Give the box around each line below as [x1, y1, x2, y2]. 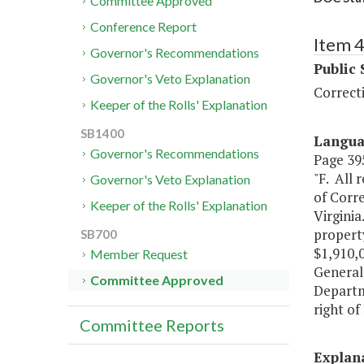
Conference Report [90, 19, 197, 35]
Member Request [90, 246, 188, 262]
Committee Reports [80, 315, 224, 336]
